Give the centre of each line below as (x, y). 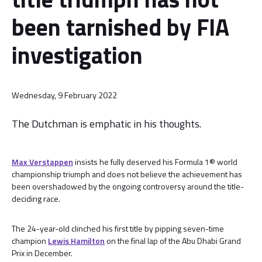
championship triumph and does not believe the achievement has (127, 174)
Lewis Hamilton (76, 241)
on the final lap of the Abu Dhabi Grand (173, 241)
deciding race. (36, 199)
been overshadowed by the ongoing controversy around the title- (128, 186)
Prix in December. (42, 253)
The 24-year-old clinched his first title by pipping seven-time (118, 228)
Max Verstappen (42, 162)
